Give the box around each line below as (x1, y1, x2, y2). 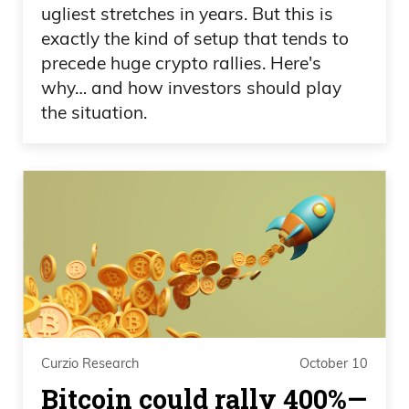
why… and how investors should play (41, 77, 341, 100)
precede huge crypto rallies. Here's (41, 52, 321, 75)
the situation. (41, 101, 147, 124)
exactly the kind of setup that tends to (41, 27, 349, 50)
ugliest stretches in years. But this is (41, 3, 333, 26)
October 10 (299, 354, 368, 372)
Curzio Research (41, 354, 139, 372)
